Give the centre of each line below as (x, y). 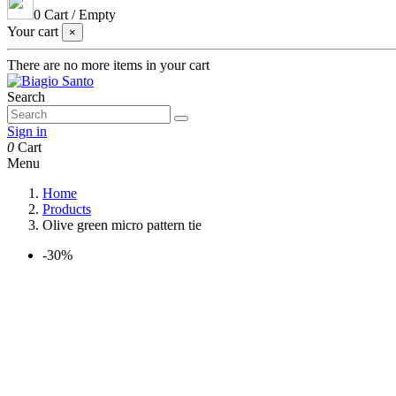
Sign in (27, 131)
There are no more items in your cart (108, 65)
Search (26, 97)
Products (67, 209)
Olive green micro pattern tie (122, 225)
